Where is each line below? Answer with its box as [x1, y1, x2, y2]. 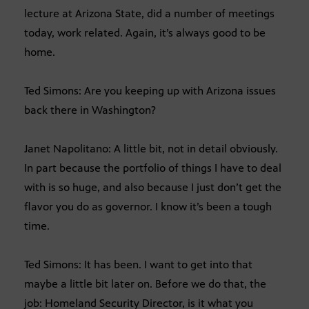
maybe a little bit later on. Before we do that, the [24, 277, 266, 290]
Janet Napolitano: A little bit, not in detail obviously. [24, 141, 278, 155]
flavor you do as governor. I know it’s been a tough [24, 199, 272, 213]
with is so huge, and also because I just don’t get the [24, 180, 281, 194]
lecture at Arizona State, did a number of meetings [24, 6, 275, 20]
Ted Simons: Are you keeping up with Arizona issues [24, 83, 276, 97]
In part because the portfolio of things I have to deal [24, 161, 281, 175]
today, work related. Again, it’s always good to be [24, 26, 266, 39]
